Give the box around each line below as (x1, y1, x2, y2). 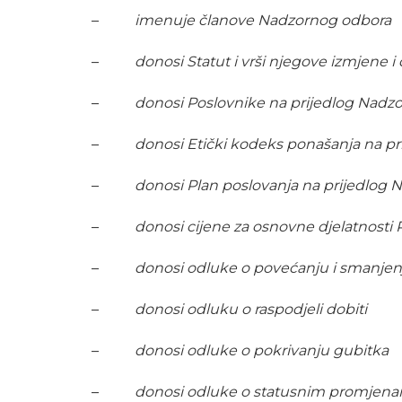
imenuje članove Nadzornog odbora (135, 12, 391, 30)
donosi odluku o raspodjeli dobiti (135, 301, 367, 319)
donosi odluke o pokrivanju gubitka (135, 342, 389, 360)
